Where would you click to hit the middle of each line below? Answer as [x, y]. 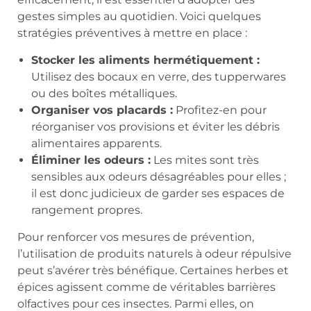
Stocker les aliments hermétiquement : [145, 60]
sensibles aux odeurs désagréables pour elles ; [159, 176]
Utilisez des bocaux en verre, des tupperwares [159, 76]
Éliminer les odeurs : [91, 160]
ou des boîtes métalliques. [104, 93]
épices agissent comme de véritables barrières [146, 287]
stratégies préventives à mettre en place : [132, 33]
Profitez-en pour [220, 110]
